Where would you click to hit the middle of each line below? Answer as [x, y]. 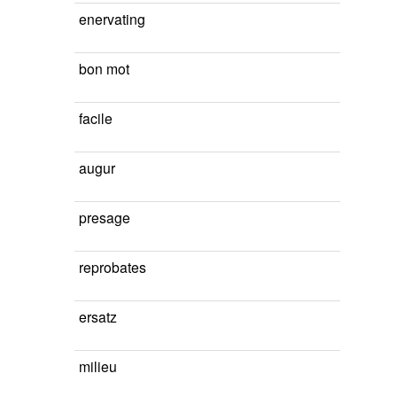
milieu [98, 366]
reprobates [113, 267]
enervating [112, 19]
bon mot [104, 68]
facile [96, 118]
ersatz [98, 316]
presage [105, 217]
